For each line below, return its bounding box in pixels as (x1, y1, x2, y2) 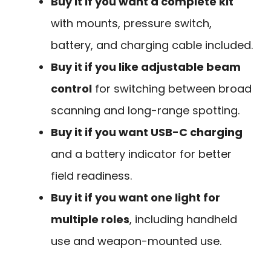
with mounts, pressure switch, (51, 15, 212, 31)
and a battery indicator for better (51, 146, 232, 162)
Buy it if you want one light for (51, 189, 220, 205)
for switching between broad (92, 80, 252, 96)
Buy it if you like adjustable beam (51, 59, 241, 74)
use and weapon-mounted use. (51, 233, 221, 249)
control (51, 80, 92, 96)
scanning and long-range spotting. (51, 102, 240, 118)
